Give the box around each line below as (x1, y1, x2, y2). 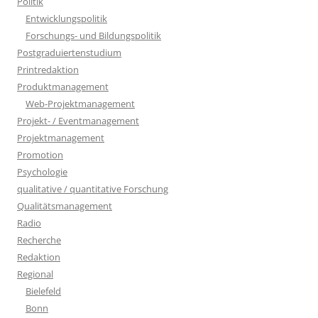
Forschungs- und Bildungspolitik (26, 28, 161, 42)
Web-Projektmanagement (26, 97, 135, 110)
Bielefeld (26, 284, 61, 297)
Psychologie (17, 165, 67, 178)
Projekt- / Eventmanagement (17, 114, 139, 127)
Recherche (17, 233, 61, 246)
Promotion (17, 148, 63, 161)
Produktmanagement (17, 79, 109, 93)
